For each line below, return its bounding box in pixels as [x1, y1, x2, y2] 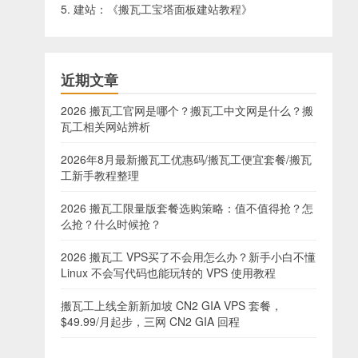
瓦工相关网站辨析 [61, 118, 150, 134]
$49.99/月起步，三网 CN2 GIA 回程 [61, 313, 240, 329]
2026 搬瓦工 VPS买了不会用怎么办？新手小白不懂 [61, 249, 316, 265]
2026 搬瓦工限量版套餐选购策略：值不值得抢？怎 [61, 200, 313, 216]
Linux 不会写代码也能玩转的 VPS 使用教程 [61, 265, 276, 280]
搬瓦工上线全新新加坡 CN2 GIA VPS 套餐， [61, 297, 282, 313]
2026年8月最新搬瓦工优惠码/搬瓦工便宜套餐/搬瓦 [61, 151, 312, 167]
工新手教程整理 [61, 167, 139, 183]
